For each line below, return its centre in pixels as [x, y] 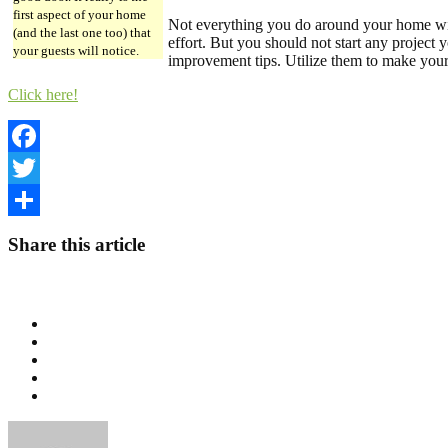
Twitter [30, 199]
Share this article [76, 245]
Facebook [39, 167]
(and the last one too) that [82, 32]
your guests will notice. [76, 50]
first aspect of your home [79, 14]
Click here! [43, 94]
